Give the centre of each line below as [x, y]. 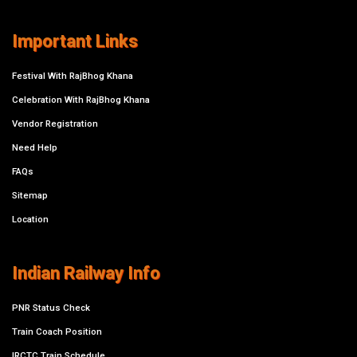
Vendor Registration [55, 124]
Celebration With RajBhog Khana [81, 100]
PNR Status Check [51, 308]
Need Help [35, 148]
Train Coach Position [57, 332]
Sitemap [30, 196]
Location [30, 220]
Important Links [75, 41]
